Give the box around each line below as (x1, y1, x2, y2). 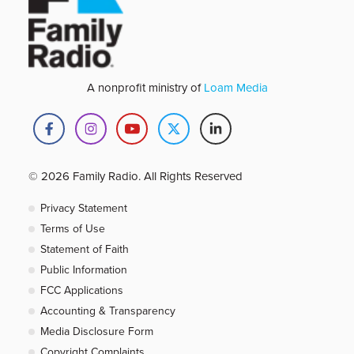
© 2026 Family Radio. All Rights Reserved (28, 168, 243, 185)
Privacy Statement (40, 200, 127, 217)
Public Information (40, 262, 127, 278)
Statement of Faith (40, 241, 129, 258)
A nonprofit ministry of (86, 79, 204, 96)
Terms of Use (40, 220, 105, 237)
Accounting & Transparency (40, 303, 175, 319)
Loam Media (203, 79, 268, 96)
